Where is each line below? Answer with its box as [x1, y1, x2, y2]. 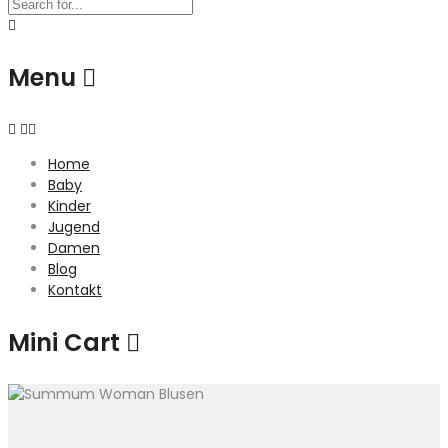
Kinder [48, 196, 91, 216]
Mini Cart [8, 326, 126, 359]
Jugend [48, 217, 100, 237]
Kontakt [48, 280, 102, 300]
